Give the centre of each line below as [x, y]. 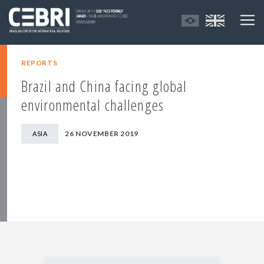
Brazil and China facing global [104, 86]
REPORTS [39, 63]
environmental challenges [93, 105]
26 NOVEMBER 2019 [102, 134]
